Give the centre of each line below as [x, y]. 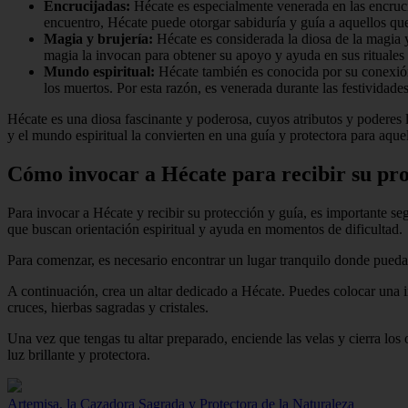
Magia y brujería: [98, 38]
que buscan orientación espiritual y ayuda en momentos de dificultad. [205, 229]
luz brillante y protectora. [79, 354]
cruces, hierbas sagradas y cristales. [108, 307]
